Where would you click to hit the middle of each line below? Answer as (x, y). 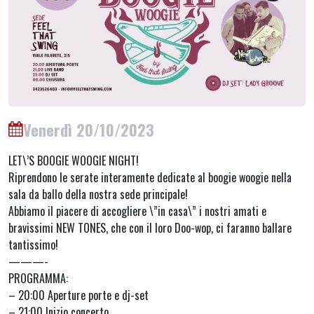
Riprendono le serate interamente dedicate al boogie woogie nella (150, 177)
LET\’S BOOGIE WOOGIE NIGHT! (74, 160)
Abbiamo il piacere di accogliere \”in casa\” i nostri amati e (137, 211)
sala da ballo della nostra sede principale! (98, 194)
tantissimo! (33, 244)
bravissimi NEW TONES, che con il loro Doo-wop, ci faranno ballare (150, 227)
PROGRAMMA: (38, 278)
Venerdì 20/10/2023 (89, 129)
